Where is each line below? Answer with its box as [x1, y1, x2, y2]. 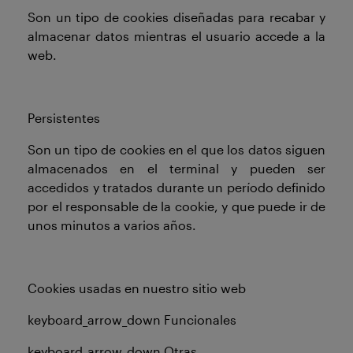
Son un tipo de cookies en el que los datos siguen [28, 142, 325, 157]
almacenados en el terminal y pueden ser [28, 161, 325, 176]
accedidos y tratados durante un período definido [28, 180, 325, 195]
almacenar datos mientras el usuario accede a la [28, 28, 325, 43]
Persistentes [28, 110, 100, 125]
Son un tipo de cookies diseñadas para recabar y [28, 9, 325, 24]
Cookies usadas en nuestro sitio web [28, 281, 246, 295]
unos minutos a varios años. [28, 217, 196, 232]
